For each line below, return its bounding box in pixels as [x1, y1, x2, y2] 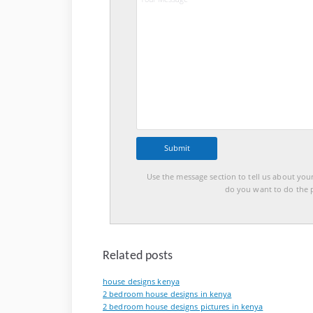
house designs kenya [103, 277, 180, 287]
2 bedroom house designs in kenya [103, 289, 232, 300]
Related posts [103, 249, 173, 262]
